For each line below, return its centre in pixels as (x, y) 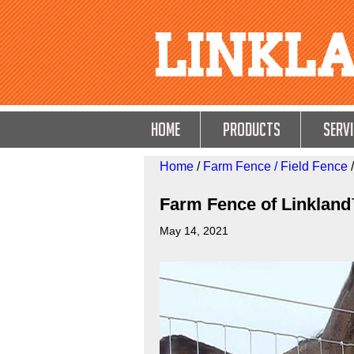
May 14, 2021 (194, 231)
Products (252, 129)
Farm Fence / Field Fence (275, 166)
